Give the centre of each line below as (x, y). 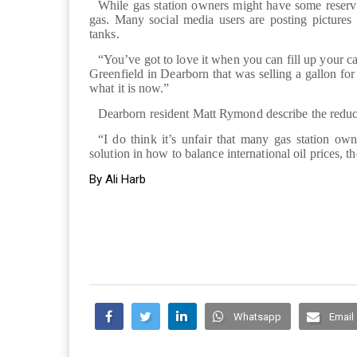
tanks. (106, 34)
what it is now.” (129, 88)
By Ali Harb (118, 180)
